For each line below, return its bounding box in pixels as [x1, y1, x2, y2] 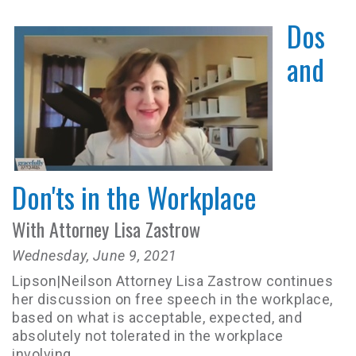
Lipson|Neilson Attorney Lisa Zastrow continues [12, 273, 333, 289]
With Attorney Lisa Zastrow [12, 215, 200, 243]
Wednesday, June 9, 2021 [12, 247, 177, 264]
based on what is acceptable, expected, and [12, 309, 302, 326]
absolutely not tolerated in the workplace [12, 327, 284, 344]
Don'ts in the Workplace [12, 176, 257, 218]
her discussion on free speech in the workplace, [12, 291, 333, 308]
